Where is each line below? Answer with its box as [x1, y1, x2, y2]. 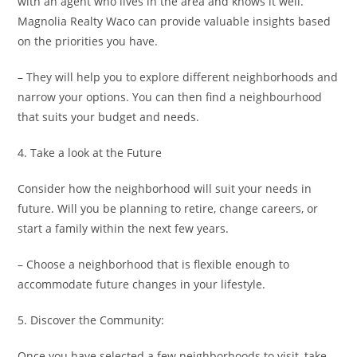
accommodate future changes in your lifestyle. [18, 277, 266, 292]
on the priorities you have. [18, 33, 159, 49]
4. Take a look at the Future [18, 145, 163, 160]
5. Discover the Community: [18, 312, 165, 328]
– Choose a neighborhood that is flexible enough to [18, 257, 290, 272]
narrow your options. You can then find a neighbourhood [18, 89, 323, 104]
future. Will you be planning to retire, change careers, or [18, 201, 319, 216]
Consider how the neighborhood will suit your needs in [18, 181, 312, 196]
